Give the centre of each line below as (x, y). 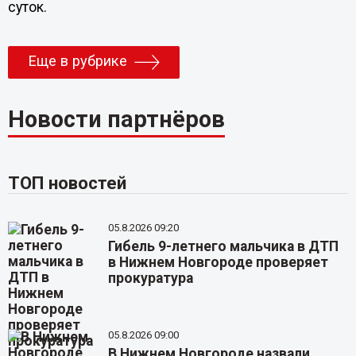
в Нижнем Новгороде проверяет (219, 263)
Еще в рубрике (77, 62)
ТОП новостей (67, 183)
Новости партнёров (116, 120)
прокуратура (151, 279)
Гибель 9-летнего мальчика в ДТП (224, 247)
